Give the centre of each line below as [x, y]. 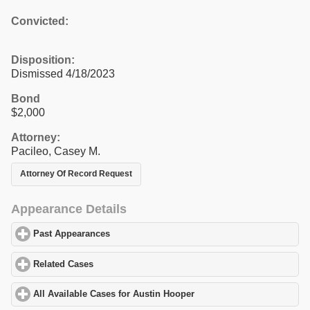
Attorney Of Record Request [76, 174]
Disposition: [43, 60]
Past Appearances [72, 234]
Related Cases [64, 264]
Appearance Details [69, 209]
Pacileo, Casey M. [56, 151]
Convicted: [40, 21]
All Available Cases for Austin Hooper [114, 294]
